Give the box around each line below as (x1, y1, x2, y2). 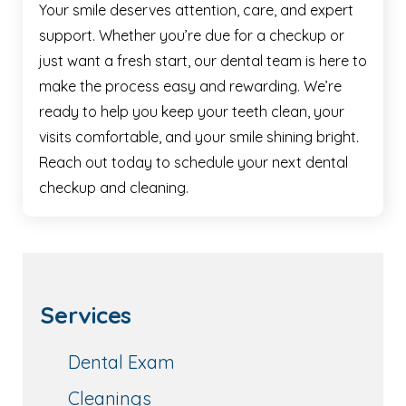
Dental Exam (68, 350, 175, 373)
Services (41, 300, 131, 329)
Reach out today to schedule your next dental (39, 152, 348, 171)
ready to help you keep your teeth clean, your (39, 101, 344, 121)
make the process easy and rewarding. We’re (39, 76, 342, 95)
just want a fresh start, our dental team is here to (39, 51, 367, 70)
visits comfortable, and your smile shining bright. (39, 127, 359, 146)
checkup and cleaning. (39, 178, 188, 197)
